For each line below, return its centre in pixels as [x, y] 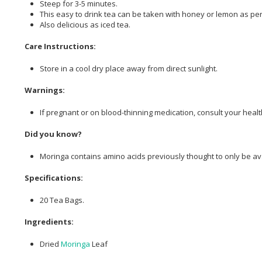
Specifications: [54, 178]
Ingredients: [49, 222]
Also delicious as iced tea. [85, 24]
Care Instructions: [60, 46]
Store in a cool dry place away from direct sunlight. [129, 68]
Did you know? [53, 134]
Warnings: [45, 90]
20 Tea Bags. [62, 200]
